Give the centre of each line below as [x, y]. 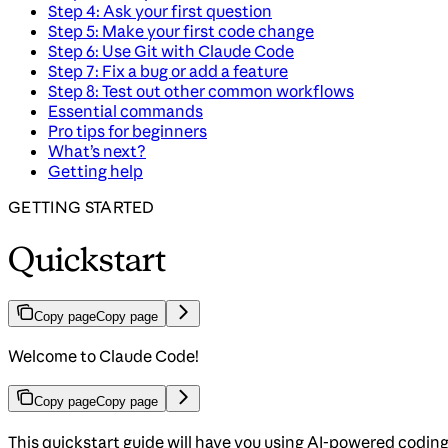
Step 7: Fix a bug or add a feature [168, 71]
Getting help [95, 171]
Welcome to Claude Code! [103, 356]
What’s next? [97, 151]
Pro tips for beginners [127, 131]
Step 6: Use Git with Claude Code [171, 51]
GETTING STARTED [81, 207]
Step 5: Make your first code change [181, 31]
